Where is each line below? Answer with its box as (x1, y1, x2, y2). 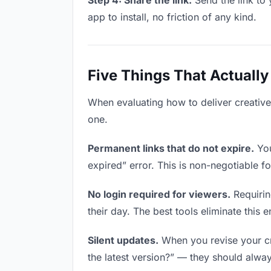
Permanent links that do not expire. (88, 142, 254, 154)
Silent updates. (88, 234, 158, 246)
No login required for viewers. (88, 188, 230, 200)
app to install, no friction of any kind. (88, 11, 256, 23)
